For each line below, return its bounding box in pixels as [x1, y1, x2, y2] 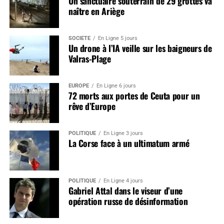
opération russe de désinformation [68, 194, 188, 207]
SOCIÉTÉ [68, 34, 90, 41]
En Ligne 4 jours [103, 177, 143, 184]
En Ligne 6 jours [96, 82, 136, 89]
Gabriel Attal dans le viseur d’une [68, 183, 182, 197]
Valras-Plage [68, 51, 111, 65]
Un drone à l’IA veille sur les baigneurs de [68, 41, 212, 54]
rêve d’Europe [68, 99, 115, 112]
